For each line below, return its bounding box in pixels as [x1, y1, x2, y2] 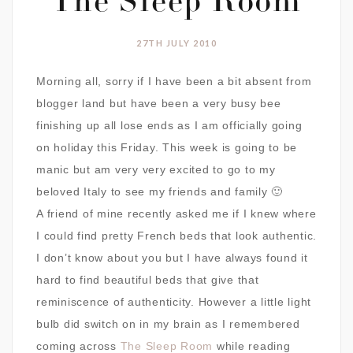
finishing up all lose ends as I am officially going [36, 119, 303, 132]
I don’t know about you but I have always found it [36, 251, 308, 265]
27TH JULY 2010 [136, 38, 217, 49]
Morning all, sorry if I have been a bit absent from [36, 75, 312, 88]
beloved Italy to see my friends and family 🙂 [36, 185, 283, 199]
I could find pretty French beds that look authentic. [36, 229, 317, 243]
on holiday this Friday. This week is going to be [36, 141, 297, 154]
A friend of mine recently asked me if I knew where [36, 207, 317, 221]
